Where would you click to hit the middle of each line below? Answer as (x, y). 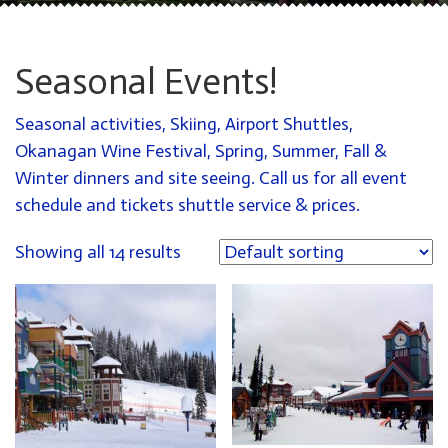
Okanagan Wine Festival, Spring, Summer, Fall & (201, 151)
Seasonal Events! (146, 81)
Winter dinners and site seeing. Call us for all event (211, 178)
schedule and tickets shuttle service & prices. (187, 205)
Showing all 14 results (98, 252)
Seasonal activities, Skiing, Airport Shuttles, (184, 124)
